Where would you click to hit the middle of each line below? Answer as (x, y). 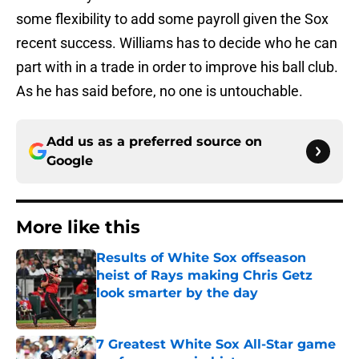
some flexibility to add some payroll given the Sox (172, 19)
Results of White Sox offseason (201, 258)
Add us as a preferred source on (154, 142)
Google (70, 161)
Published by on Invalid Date (165, 309)
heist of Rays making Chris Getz (204, 276)
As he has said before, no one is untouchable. (159, 91)
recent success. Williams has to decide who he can (177, 43)
